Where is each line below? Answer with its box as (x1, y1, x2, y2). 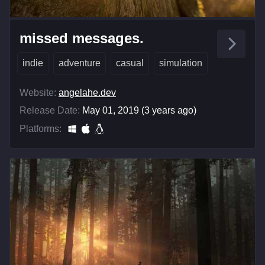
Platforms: (20, 124, 62, 134)
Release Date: (20, 105, 80, 116)
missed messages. (20, 30, 144, 47)
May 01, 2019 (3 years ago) (82, 105, 196, 116)
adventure (59, 58, 101, 69)
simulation (159, 58, 202, 69)
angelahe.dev (59, 88, 116, 98)
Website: (20, 88, 56, 98)
